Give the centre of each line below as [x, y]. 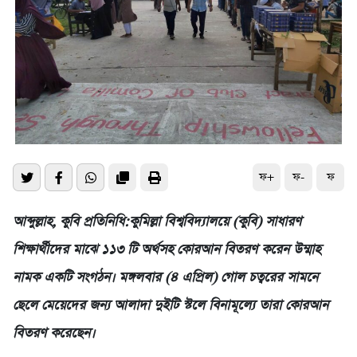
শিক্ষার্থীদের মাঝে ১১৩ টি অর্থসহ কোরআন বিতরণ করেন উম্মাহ [167, 250]
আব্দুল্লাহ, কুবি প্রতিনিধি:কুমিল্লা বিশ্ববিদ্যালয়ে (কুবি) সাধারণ [157, 222]
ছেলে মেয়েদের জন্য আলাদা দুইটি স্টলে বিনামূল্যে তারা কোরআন [171, 306]
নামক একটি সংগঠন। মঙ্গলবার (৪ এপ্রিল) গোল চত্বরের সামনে [165, 278]
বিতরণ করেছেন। [54, 334]
